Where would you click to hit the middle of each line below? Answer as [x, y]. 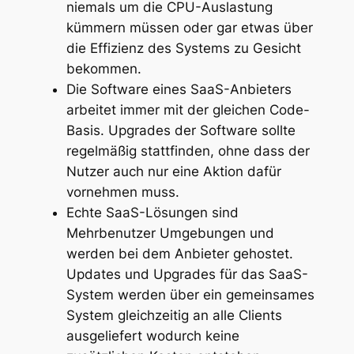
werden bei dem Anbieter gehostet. [179, 254]
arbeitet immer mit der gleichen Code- [188, 110]
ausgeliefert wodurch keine [153, 336]
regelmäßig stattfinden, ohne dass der [188, 151]
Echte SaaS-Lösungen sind [152, 213]
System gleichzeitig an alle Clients [174, 316]
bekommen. [104, 69]
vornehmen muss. [122, 192]
